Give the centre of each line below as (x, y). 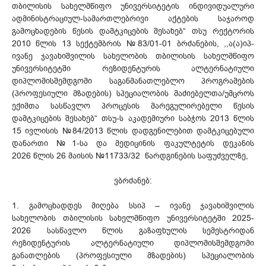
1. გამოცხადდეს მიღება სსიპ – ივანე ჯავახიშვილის (133, 205)
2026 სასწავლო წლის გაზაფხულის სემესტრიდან (133, 230)
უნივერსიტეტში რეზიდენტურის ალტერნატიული (133, 68)
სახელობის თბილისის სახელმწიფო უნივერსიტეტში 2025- (133, 218)
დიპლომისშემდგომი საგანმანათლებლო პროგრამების (133, 81)
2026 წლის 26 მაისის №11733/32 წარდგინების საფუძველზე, (130, 156)
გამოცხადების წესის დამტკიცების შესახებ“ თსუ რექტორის (133, 31)
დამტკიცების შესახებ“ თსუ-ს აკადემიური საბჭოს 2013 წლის (133, 118)
